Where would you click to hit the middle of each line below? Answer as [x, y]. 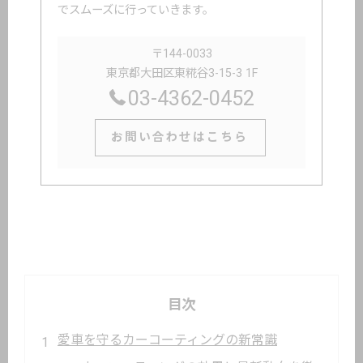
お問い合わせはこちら [179, 137]
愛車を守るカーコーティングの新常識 [167, 340]
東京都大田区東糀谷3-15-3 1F [181, 73]
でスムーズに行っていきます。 [136, 10]
